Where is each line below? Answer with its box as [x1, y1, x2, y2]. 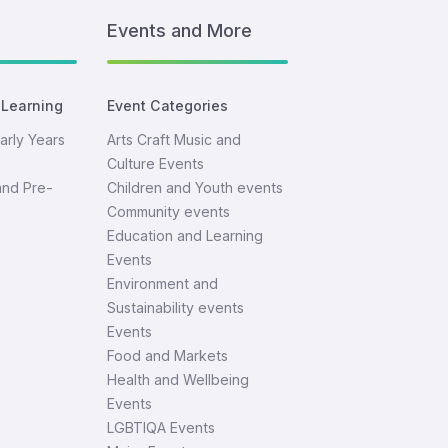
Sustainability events [107, 299, 245, 316]
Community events [107, 203, 231, 220]
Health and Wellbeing [107, 371, 250, 388]
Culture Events [107, 155, 205, 172]
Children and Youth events [107, 179, 284, 196]
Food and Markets [107, 347, 229, 364]
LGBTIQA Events [107, 419, 216, 436]
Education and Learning [107, 227, 264, 244]
